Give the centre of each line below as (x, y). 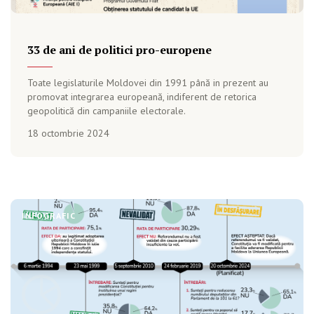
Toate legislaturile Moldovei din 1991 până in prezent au (148, 83)
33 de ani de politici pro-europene (120, 50)
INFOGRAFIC (49, 216)
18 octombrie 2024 (68, 133)
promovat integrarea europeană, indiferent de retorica (142, 97)
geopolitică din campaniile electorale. (107, 111)
